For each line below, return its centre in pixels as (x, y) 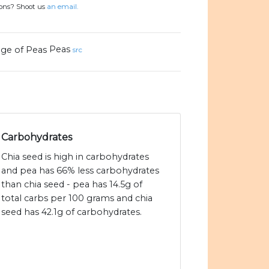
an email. (62, 7)
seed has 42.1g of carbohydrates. (71, 212)
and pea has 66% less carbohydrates (80, 171)
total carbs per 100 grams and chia (77, 198)
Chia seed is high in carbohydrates (75, 157)
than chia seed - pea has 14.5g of (72, 185)
